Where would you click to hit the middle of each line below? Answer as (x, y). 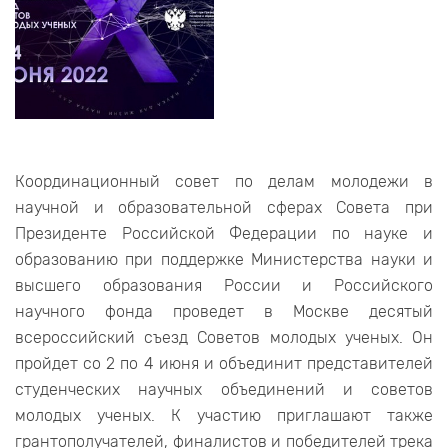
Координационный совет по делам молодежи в (224, 182)
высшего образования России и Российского (224, 286)
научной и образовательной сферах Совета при (224, 208)
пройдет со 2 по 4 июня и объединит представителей (224, 364)
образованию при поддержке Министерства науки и (224, 260)
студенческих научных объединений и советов (224, 390)
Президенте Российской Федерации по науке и (224, 234)
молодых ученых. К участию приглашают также (224, 416)
